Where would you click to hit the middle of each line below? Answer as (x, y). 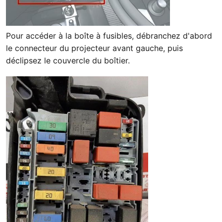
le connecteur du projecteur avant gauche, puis (94, 48)
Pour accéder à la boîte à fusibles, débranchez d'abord (109, 35)
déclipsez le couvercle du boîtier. (68, 60)
